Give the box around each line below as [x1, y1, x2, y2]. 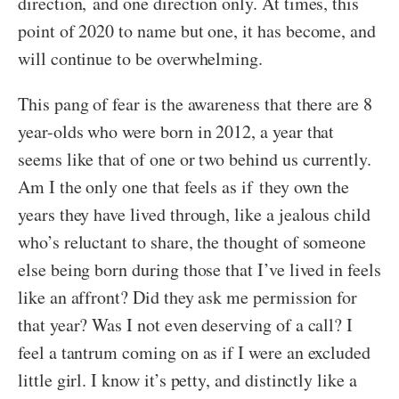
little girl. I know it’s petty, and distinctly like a [18, 368, 357, 393]
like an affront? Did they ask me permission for [18, 285, 358, 310]
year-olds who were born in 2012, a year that [18, 119, 335, 144]
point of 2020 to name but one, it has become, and [18, 19, 377, 44]
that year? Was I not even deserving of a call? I [18, 313, 354, 338]
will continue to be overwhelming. [18, 46, 269, 71]
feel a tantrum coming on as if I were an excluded [18, 340, 371, 365]
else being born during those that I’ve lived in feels [18, 257, 381, 282]
